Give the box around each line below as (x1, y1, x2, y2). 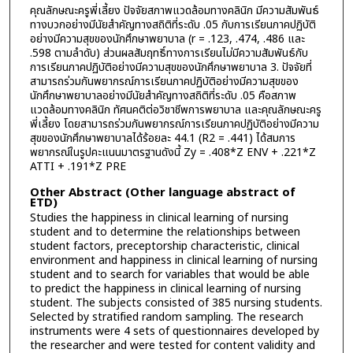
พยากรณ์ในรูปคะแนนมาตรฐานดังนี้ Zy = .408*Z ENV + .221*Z (29, 143, 316, 161)
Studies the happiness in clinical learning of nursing (29, 209, 288, 226)
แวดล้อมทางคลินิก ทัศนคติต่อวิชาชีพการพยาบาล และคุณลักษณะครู (29, 101, 321, 118)
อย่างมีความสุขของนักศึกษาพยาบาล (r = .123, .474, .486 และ (29, 30, 305, 47)
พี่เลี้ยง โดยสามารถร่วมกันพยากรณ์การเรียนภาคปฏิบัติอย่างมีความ (29, 115, 319, 132)
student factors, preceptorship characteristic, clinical (29, 237, 299, 255)
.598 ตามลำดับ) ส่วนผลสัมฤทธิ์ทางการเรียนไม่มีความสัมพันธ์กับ (29, 44, 308, 61)
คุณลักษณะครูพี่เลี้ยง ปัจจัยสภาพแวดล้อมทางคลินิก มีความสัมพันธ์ (29, 2, 319, 19)
